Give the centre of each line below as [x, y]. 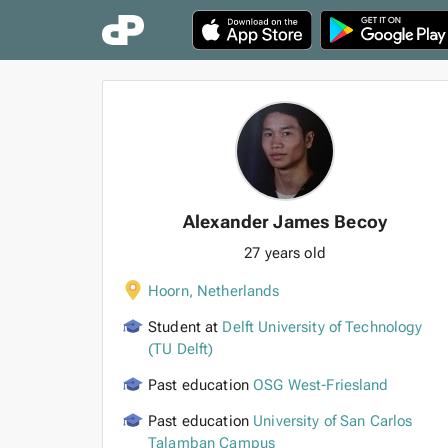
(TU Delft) [181, 349]
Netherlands [238, 291]
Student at [183, 327]
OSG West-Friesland [321, 385]
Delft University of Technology [322, 327]
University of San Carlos [333, 421]
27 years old [285, 253]
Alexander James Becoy [285, 221]
